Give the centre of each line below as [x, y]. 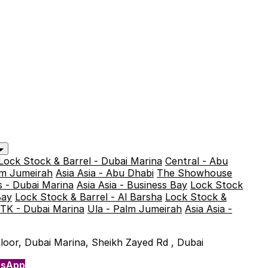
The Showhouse [194, 173]
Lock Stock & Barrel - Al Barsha [89, 197]
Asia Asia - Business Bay [132, 185]
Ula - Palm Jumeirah [135, 209]
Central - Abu [197, 161]
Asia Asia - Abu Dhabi [105, 173]
